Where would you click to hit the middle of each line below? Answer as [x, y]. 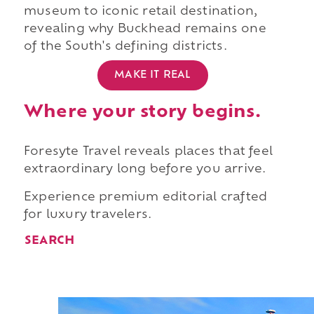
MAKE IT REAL [153, 75]
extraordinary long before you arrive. [145, 169]
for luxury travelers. [88, 215]
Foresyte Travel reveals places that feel [148, 152]
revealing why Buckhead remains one [145, 30]
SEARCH [49, 241]
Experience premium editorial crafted [145, 197]
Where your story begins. [142, 112]
